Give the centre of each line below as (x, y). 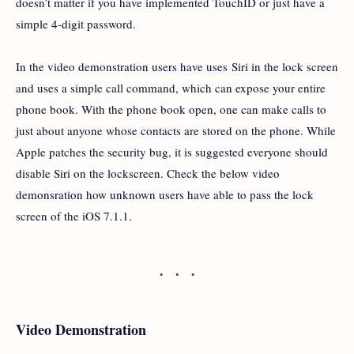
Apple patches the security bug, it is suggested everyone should (172, 151)
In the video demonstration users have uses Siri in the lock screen (177, 66)
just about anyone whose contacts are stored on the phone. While (176, 130)
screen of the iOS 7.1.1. (76, 215)
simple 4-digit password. (76, 23)
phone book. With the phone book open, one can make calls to (171, 109)
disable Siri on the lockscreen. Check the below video (148, 173)
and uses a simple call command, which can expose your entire (171, 87)
